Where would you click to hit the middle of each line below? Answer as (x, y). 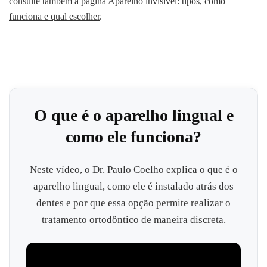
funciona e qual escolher (54, 17)
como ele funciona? (133, 137)
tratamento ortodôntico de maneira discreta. (133, 220)
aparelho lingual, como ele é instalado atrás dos (133, 187)
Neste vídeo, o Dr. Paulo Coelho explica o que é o (133, 170)
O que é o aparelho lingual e (133, 116)
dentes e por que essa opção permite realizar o (133, 203)
